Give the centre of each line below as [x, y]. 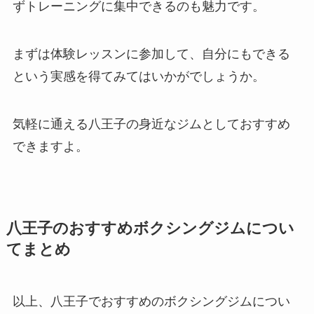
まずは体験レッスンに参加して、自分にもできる [151, 54]
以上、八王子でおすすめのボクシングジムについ [151, 301]
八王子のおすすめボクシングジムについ [150, 228]
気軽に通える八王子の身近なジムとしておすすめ [151, 124]
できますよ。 [50, 146]
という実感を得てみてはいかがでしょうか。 [138, 76]
